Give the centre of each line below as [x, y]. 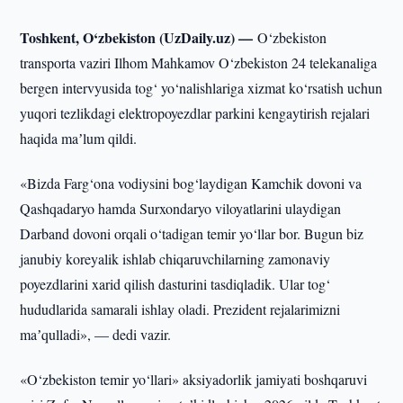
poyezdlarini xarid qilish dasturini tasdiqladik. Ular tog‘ [175, 284]
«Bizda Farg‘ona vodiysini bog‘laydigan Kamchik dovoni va [191, 183]
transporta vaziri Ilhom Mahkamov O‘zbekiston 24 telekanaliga [199, 63]
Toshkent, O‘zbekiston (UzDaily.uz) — [139, 37]
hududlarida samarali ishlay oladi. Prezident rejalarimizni [180, 309]
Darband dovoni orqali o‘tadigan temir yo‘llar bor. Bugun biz [192, 233]
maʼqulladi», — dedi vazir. [96, 334]
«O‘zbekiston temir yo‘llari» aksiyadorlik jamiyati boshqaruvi [194, 379]
